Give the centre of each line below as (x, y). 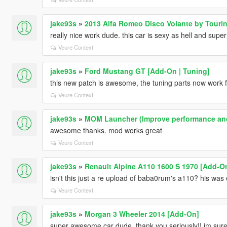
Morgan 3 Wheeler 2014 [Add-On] (142, 214)
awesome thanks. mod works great (106, 130)
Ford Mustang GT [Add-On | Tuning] (147, 71)
